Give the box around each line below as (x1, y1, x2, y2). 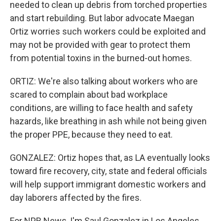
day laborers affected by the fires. (10, 192, 142, 203)
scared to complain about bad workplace (10, 89, 168, 100)
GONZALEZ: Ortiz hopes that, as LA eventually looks (10, 152, 210, 163)
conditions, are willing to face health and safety (10, 103, 193, 113)
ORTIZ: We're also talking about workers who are (10, 76, 198, 86)
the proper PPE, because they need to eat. (10, 129, 173, 140)
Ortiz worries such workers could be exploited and (10, 26, 206, 37)
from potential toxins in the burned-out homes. (10, 53, 192, 63)
